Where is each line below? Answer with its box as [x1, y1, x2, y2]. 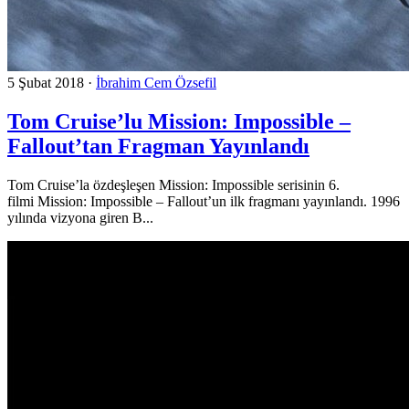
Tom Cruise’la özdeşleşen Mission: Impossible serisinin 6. [7, 176, 340, 193]
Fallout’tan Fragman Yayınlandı [7, 133, 309, 158]
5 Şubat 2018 [7, 74, 84, 90]
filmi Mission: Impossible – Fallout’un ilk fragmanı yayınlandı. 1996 [7, 193, 400, 209]
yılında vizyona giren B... [7, 209, 153, 225]
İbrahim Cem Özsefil [96, 74, 216, 90]
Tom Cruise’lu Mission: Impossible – [7, 109, 351, 133]
